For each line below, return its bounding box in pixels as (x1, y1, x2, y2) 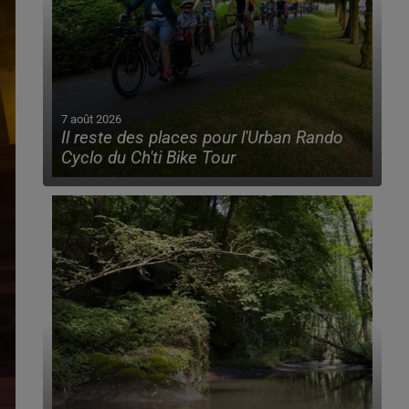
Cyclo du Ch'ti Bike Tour (60, 148, 236, 169)
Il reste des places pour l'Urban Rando (60, 128, 343, 149)
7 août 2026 (60, 112, 121, 127)
